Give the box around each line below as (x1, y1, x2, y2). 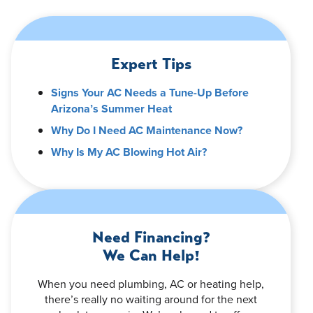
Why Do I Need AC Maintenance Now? (51, 122, 242, 138)
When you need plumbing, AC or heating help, (38, 275, 264, 291)
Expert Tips (110, 54, 191, 73)
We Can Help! (102, 245, 200, 265)
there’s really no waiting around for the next (45, 291, 257, 307)
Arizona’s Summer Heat (51, 100, 172, 117)
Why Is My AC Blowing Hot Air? (51, 143, 207, 160)
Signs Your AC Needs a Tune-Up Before (51, 84, 249, 101)
